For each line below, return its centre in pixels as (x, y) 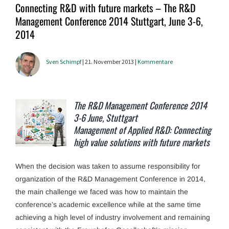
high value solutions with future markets (142, 142)
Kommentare (155, 61)
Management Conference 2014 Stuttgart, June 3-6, (109, 21)
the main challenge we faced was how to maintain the (102, 192)
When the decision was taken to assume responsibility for (108, 166)
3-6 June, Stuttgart (106, 117)
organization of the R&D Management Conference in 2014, (110, 179)
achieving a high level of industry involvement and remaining (113, 217)
